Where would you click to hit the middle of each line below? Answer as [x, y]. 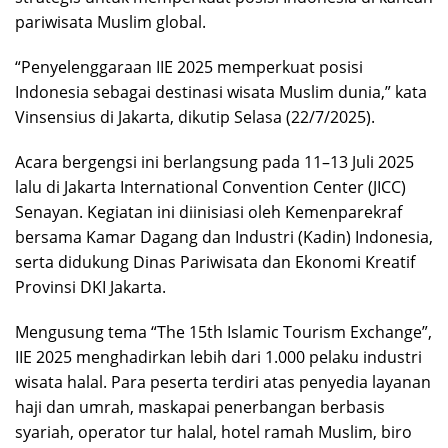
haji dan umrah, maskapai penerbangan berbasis [200, 407]
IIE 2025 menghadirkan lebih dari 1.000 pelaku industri [218, 357]
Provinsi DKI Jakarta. [90, 287]
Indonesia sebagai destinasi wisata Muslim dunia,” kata [221, 92]
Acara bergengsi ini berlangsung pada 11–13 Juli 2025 [214, 162]
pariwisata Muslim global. [110, 22]
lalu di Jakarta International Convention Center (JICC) [210, 187]
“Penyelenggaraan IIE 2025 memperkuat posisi [189, 67]
